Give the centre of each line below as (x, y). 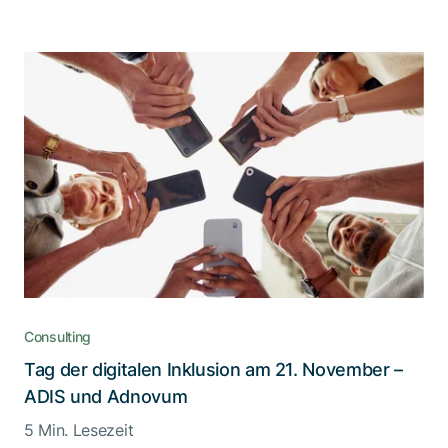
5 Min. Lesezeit (79, 429)
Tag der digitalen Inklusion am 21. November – (213, 369)
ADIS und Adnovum (106, 396)
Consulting (58, 336)
